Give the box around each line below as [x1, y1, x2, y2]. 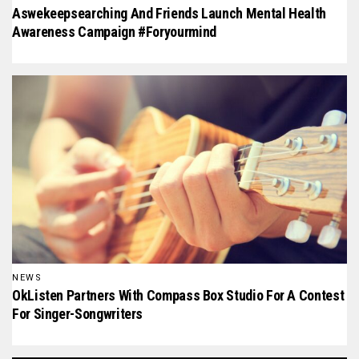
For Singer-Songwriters [12, 305, 143, 322]
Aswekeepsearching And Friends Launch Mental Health [12, 5, 327, 22]
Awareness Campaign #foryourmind [12, 23, 216, 41]
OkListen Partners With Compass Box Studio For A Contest [12, 286, 345, 304]
